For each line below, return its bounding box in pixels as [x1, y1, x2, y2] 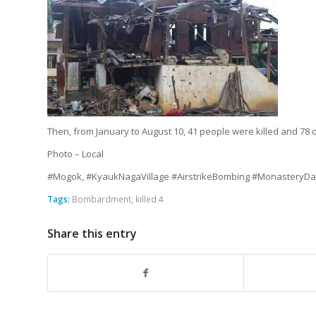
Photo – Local [47, 147, 104, 160]
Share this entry [47, 225, 137, 241]
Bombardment [72, 193, 131, 205]
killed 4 [135, 193, 164, 205]
